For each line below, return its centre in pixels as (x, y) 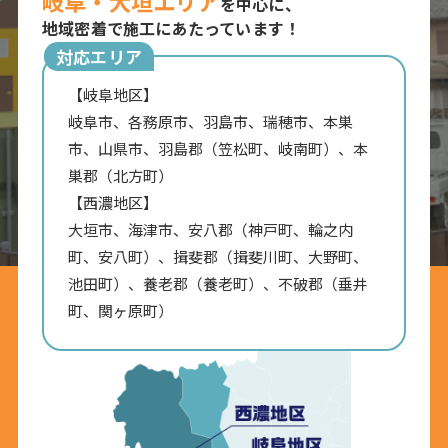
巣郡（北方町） (121, 176)
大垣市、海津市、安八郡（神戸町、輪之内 (211, 230)
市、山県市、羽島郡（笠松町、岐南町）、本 (218, 149)
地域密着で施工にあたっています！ (171, 28)
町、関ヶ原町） (121, 311)
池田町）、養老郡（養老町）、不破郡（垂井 (218, 284)
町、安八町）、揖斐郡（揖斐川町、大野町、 (218, 257)
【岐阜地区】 (113, 95)
